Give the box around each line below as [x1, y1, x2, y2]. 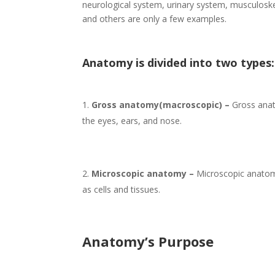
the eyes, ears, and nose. [82, 115, 182, 127]
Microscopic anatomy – [91, 168, 197, 180]
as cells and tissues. [82, 184, 161, 196]
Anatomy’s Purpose [82, 232, 214, 251]
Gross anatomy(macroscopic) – [91, 99, 230, 111]
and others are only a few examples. [82, 13, 227, 25]
